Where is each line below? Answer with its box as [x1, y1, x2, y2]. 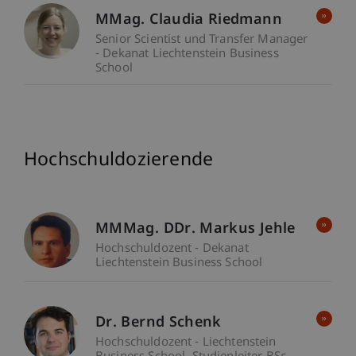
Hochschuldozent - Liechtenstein [95, 335, 277, 351]
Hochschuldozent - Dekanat [95, 242, 249, 257]
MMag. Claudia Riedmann [95, 11, 282, 30]
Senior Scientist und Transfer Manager [95, 33, 308, 48]
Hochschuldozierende [24, 149, 214, 173]
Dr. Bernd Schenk [95, 314, 222, 333]
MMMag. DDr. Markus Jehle [95, 220, 296, 239]
